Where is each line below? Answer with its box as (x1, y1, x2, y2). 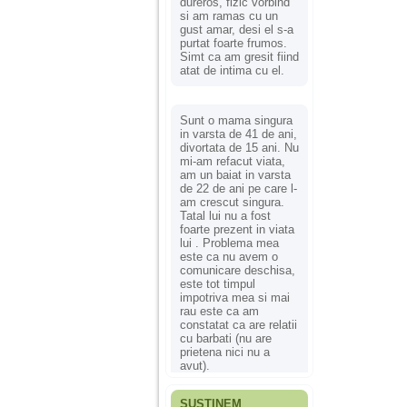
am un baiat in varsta (180, 167, 291, 182)
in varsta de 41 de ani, (180, 126, 297, 141)
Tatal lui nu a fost (180, 208, 271, 223)
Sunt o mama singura (180, 113, 293, 127)
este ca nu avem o (180, 249, 278, 263)
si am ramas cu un (180, 8, 278, 23)
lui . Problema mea (180, 235, 279, 250)
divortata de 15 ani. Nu (180, 140, 299, 154)
